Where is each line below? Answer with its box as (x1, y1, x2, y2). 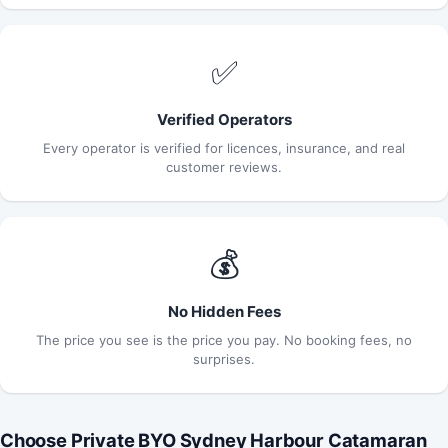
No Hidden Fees (167, 301, 281, 321)
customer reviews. (166, 158, 282, 175)
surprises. (193, 350, 255, 367)
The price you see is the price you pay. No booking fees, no (36, 331, 412, 348)
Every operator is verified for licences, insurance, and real (43, 139, 405, 156)
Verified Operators (156, 109, 292, 129)
